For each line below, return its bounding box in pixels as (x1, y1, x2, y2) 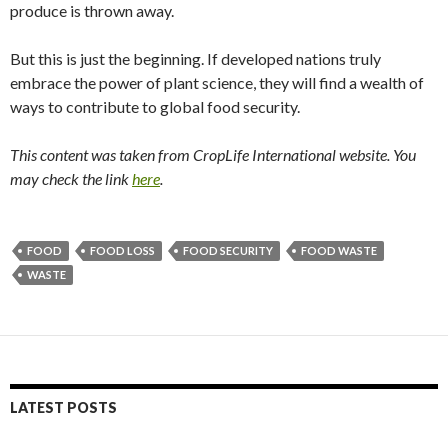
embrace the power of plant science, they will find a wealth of (10, 72, 424, 92)
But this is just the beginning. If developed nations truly (10, 48, 381, 68)
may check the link (10, 168, 132, 188)
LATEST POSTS (10, 398, 117, 416)
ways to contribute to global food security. (10, 96, 300, 116)
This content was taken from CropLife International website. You (10, 144, 416, 164)
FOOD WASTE (301, 243, 377, 257)
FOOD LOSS (90, 243, 155, 257)
